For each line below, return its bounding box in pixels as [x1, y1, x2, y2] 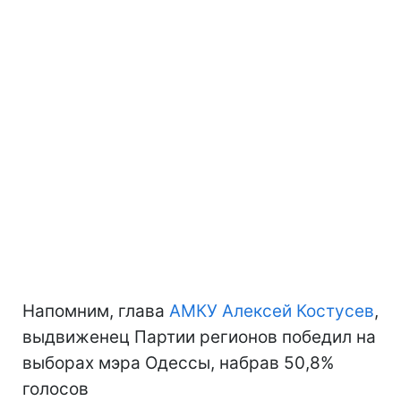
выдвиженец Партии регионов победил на [22, 326, 376, 347]
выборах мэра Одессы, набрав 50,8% [22, 352, 334, 373]
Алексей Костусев [222, 300, 374, 321]
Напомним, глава [22, 300, 169, 321]
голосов [22, 378, 89, 399]
